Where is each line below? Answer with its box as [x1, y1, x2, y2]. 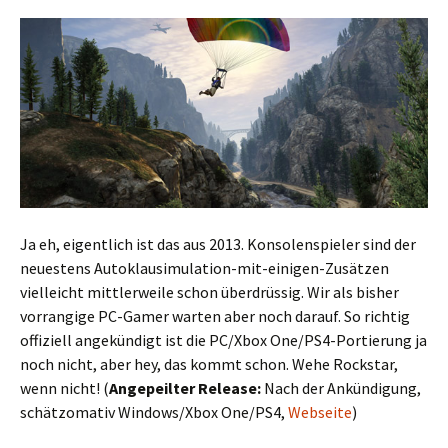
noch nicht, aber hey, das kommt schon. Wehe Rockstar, [20, 354, 398, 375]
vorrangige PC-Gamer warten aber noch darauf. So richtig [20, 306, 410, 327]
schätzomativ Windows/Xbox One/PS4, [20, 402, 288, 423]
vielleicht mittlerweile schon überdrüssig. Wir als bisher [20, 282, 399, 303]
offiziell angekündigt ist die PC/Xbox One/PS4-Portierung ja [20, 330, 427, 351]
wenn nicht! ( [20, 378, 109, 399]
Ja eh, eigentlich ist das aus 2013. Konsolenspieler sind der [20, 234, 416, 255]
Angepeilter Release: [109, 378, 261, 399]
